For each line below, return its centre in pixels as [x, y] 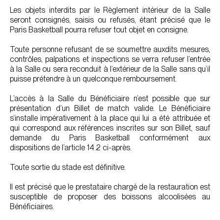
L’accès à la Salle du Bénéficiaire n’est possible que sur [110, 98]
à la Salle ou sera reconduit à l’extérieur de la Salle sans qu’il [110, 69]
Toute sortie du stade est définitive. [68, 167]
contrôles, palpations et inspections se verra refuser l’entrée [110, 59]
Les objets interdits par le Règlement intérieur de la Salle [110, 10]
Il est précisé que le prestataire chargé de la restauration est [110, 187]
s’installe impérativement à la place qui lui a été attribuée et [110, 118]
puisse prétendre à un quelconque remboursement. [93, 79]
